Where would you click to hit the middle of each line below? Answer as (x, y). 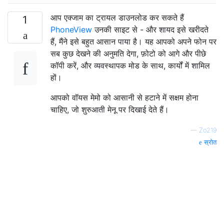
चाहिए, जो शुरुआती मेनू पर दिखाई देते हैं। (110, 109)
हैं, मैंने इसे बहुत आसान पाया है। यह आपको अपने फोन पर (133, 41)
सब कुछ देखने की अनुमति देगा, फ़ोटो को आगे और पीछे (128, 53)
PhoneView (72, 29)
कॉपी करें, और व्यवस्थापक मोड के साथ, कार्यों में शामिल (130, 65)
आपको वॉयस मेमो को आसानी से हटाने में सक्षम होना (124, 97)
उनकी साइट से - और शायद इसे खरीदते (151, 29)
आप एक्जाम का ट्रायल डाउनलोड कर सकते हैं (117, 17)
